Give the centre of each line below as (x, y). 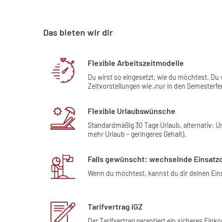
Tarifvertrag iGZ (115, 207)
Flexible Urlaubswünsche (132, 111)
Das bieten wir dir (78, 32)
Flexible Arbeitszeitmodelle (136, 63)
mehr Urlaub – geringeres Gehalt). (137, 134)
